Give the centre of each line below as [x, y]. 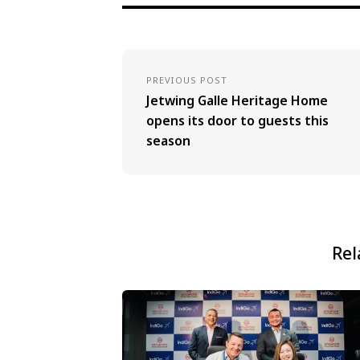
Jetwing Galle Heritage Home [237, 100]
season [168, 141]
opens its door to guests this [237, 121]
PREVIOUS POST [187, 80]
